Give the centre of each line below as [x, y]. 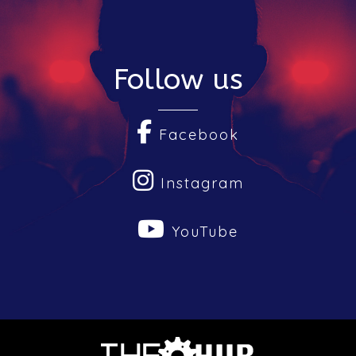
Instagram [199, 184]
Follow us [178, 80]
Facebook [196, 135]
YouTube [202, 232]
